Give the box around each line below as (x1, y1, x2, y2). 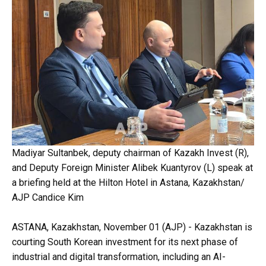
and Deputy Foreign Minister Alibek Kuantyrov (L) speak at (12, 162, 253, 173)
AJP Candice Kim (12, 192, 84, 203)
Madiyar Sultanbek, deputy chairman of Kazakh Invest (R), (12, 147, 249, 159)
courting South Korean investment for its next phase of (12, 236, 238, 248)
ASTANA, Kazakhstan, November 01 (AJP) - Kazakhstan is (12, 221, 252, 233)
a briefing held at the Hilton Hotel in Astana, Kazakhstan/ (12, 177, 245, 188)
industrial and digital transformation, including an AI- (12, 251, 226, 262)
